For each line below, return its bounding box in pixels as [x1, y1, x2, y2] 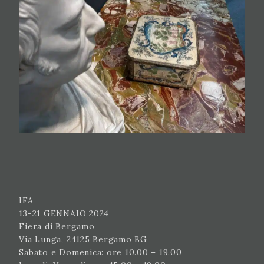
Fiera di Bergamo [19, 221, 95, 232]
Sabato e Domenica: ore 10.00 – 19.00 [19, 247, 182, 258]
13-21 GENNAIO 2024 [19, 208, 110, 219]
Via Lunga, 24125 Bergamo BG [19, 234, 147, 245]
